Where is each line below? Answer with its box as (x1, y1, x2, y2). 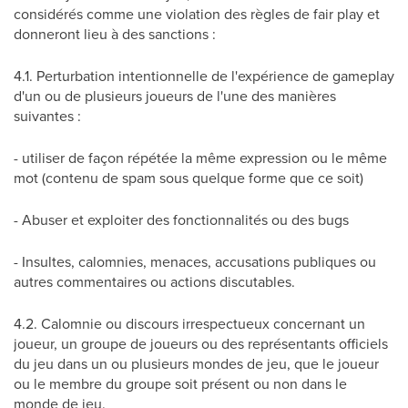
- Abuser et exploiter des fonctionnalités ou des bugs (14, 209, 349, 229)
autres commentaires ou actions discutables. (14, 271, 295, 291)
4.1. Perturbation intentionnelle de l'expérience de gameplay (14, 66, 394, 86)
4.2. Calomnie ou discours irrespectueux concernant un (14, 313, 365, 333)
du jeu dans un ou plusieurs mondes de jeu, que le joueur (14, 353, 379, 373)
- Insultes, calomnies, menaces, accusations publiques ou (14, 251, 376, 271)
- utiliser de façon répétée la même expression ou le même (14, 148, 387, 168)
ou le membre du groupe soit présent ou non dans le (14, 373, 347, 393)
